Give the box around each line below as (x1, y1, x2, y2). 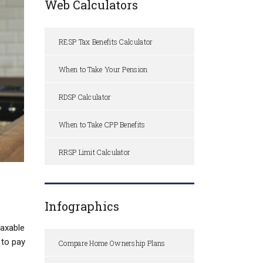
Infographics (45, 198, 119, 214)
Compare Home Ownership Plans (59, 238, 166, 248)
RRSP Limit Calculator (59, 147, 131, 157)
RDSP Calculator (59, 92, 112, 102)
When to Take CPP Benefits (59, 120, 146, 130)
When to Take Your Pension (59, 65, 148, 75)
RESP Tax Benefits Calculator (59, 37, 153, 47)
